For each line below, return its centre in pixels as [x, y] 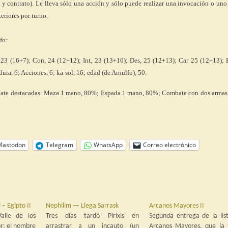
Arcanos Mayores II [176, 206]
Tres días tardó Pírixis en [92, 216]
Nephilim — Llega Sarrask [82, 206]
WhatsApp [108, 145]
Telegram [60, 145]
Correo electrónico [169, 145]
